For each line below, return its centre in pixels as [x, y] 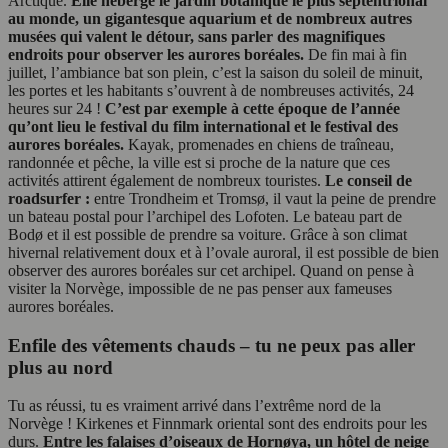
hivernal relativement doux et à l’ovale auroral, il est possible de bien [223, 252]
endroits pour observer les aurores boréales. [156, 54]
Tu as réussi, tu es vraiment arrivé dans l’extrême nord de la [194, 406]
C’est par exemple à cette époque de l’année [252, 108]
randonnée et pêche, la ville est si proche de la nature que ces [199, 162]
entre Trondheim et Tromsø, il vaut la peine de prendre [263, 198]
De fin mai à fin [355, 54]
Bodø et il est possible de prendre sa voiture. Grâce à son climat [207, 234]
